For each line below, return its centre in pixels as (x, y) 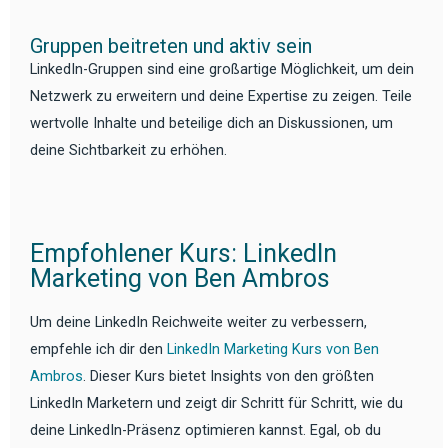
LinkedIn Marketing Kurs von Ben (273, 348)
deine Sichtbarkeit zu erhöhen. (128, 149)
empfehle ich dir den (98, 348)
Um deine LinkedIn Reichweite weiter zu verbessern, (198, 321)
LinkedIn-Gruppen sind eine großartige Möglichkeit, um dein (222, 68)
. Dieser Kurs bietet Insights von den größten (228, 375)
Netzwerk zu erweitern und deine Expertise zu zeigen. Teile (221, 95)
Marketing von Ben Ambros (180, 279)
